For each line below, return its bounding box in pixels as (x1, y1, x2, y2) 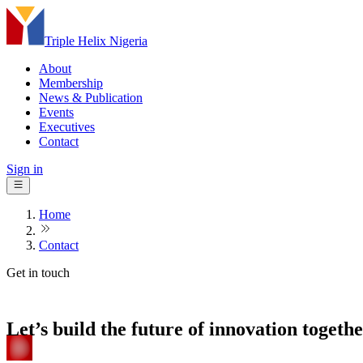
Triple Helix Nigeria (45, 34, 147, 48)
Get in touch (6, 266, 70, 280)
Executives (39, 120, 95, 134)
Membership (39, 76, 103, 90)
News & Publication (39, 91, 143, 105)
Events (39, 105, 74, 119)
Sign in (6, 162, 43, 176)
